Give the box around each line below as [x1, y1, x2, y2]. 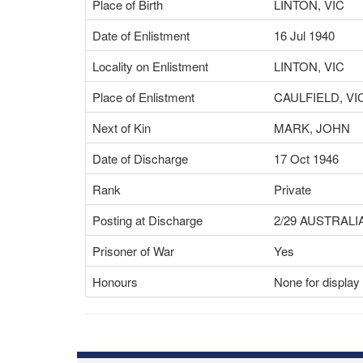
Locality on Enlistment [92, 58, 208, 75]
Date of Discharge [92, 150, 188, 167]
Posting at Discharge [92, 211, 203, 228]
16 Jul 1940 [274, 27, 335, 44]
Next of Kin [92, 119, 151, 136]
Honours [92, 273, 138, 290]
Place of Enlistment [92, 88, 194, 105]
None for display [274, 273, 360, 290]
